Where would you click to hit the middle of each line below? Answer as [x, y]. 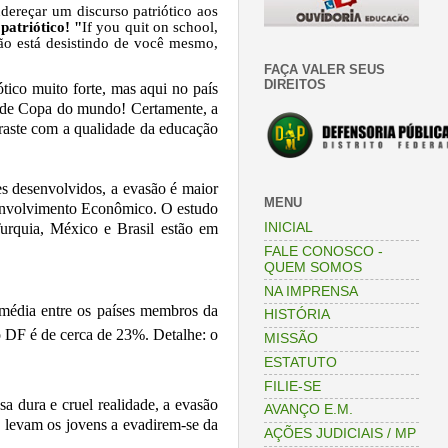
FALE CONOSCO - [323, 251]
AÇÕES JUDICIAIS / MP [340, 434]
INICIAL [288, 228]
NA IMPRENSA [311, 291]
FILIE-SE [292, 386]
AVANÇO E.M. [308, 410]
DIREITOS [295, 84]
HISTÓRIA [297, 315]
